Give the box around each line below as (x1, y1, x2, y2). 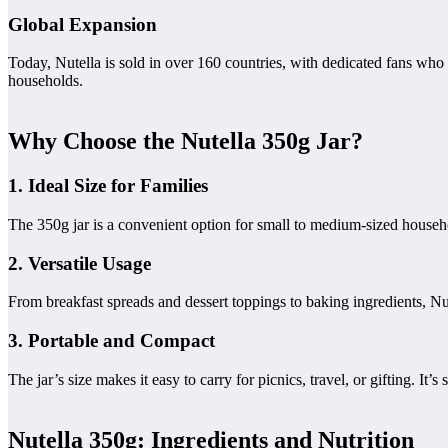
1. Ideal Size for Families (8, 175, 208, 197)
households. (8, 72, 83, 90)
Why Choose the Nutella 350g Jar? (8, 128, 363, 155)
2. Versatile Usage (8, 252, 151, 274)
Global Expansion (8, 13, 157, 35)
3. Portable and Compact (8, 330, 215, 352)
